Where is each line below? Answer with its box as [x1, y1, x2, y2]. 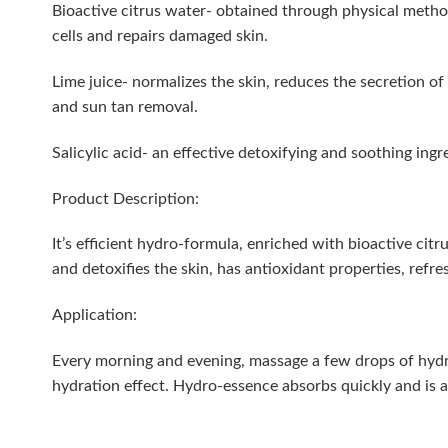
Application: [52, 307, 137, 324]
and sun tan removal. [52, 99, 198, 116]
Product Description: [52, 190, 199, 207]
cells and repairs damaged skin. [52, 28, 268, 45]
